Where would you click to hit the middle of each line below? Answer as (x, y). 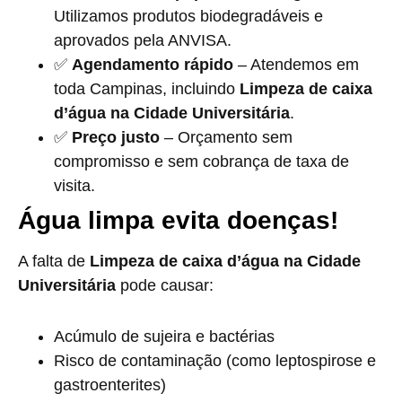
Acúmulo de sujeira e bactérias (164, 336)
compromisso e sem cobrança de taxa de (201, 162)
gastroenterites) (110, 385)
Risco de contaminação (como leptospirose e (215, 361)
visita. (74, 186)
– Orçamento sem (226, 137)
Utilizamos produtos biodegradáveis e (188, 16)
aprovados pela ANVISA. (143, 40)
